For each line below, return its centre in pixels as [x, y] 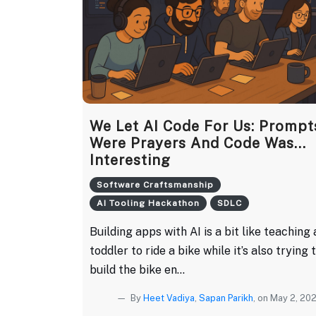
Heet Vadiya [169, 298]
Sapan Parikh [226, 298]
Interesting [130, 160]
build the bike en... [137, 269]
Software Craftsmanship [155, 184]
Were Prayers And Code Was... [198, 143]
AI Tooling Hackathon [148, 203]
